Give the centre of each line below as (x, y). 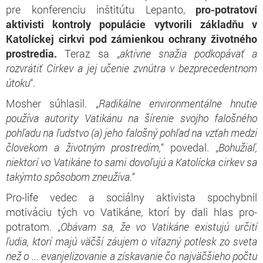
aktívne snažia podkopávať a (188, 53)
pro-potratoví (226, 9)
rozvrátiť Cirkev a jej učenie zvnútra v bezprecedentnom (131, 68)
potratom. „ (33, 226)
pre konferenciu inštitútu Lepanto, (101, 9)
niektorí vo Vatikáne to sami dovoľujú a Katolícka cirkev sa (131, 162)
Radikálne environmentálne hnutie (178, 103)
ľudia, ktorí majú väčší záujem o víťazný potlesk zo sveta (131, 241)
